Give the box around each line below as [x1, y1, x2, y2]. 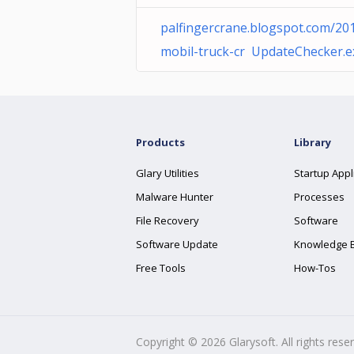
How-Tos [294, 261, 336, 275]
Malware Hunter [136, 190, 213, 204]
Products [136, 135, 185, 149]
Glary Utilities [136, 166, 199, 180]
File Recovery [136, 213, 199, 228]
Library [294, 135, 331, 149]
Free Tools [136, 261, 186, 275]
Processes [294, 190, 345, 204]
